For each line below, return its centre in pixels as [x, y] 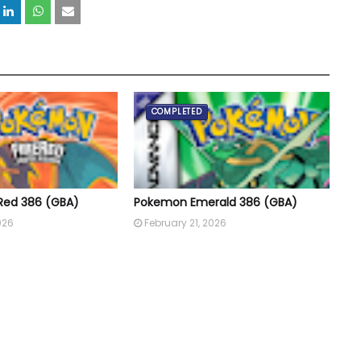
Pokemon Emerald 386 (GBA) [215, 203]
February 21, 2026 [185, 223]
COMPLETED [176, 112]
